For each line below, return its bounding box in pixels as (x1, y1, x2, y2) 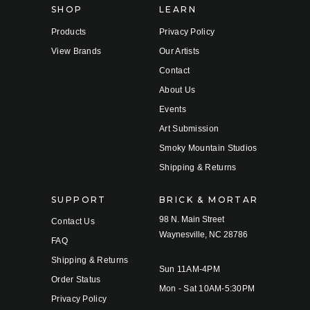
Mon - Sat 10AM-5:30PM (159, 283, 255, 293)
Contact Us (51, 216, 95, 226)
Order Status (51, 274, 101, 284)
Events (159, 104, 186, 114)
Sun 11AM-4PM (159, 264, 220, 274)
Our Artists (159, 46, 200, 56)
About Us (159, 84, 196, 95)
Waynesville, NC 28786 (159, 229, 248, 239)
